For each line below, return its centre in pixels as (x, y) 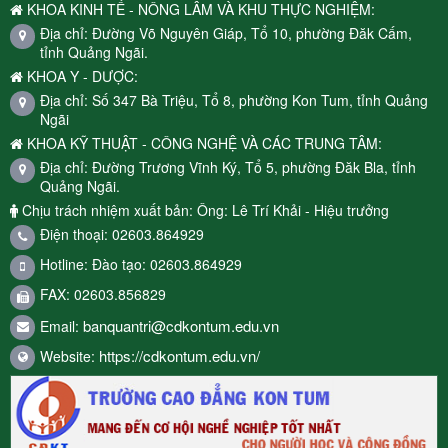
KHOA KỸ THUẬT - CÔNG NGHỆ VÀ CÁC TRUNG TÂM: (202, 142)
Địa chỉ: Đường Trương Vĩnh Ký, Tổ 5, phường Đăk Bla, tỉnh (228, 166)
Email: (61, 325)
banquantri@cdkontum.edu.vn (181, 325)
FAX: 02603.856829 (103, 293)
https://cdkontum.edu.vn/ (179, 355)
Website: (69, 355)
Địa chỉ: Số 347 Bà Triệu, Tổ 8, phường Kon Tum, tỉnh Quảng (234, 99)
